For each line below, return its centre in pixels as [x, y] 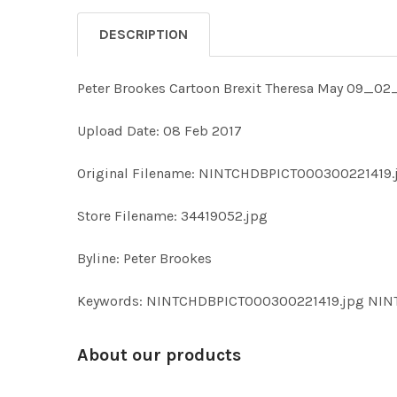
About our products [159, 355]
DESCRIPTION [144, 34]
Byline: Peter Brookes [144, 258]
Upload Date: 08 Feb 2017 [160, 131]
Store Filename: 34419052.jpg [172, 216]
